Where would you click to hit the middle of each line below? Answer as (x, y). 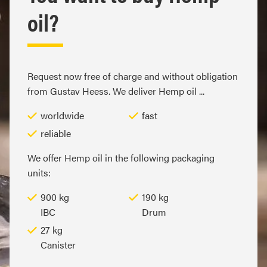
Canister (58, 244)
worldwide (62, 115)
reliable (56, 133)
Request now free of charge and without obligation (133, 76)
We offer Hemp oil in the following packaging (121, 157)
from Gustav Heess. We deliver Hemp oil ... (116, 91)
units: (39, 172)
